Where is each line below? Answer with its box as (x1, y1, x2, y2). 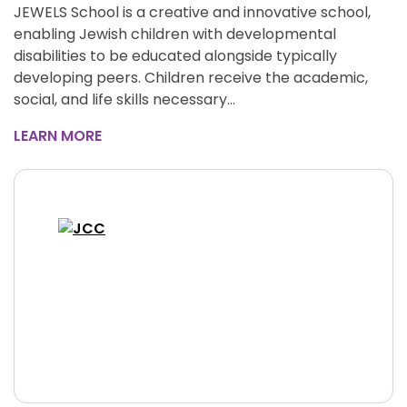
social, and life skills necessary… (14, 89, 235, 110)
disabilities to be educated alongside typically (14, 45, 337, 66)
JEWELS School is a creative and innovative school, (14, 2, 371, 23)
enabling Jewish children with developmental (14, 24, 336, 45)
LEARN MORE (14, 125, 102, 146)
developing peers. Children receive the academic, (14, 67, 368, 88)
